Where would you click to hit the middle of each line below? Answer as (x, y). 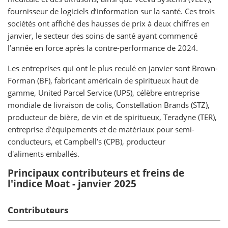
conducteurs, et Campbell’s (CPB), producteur (87, 141)
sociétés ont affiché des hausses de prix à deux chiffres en (109, 23)
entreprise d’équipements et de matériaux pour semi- (101, 129)
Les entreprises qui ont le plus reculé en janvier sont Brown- (113, 68)
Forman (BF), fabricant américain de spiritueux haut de (103, 80)
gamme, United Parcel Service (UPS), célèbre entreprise (104, 93)
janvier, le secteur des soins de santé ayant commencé (103, 36)
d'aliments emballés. (44, 154)
